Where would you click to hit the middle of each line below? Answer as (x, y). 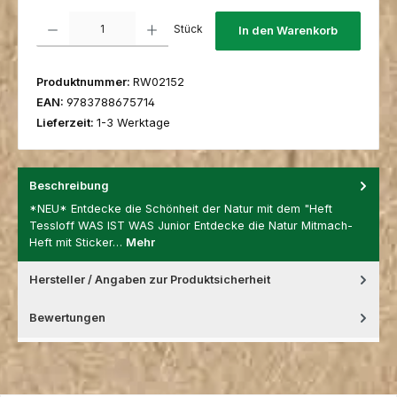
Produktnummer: (85, 82)
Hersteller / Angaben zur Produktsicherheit (150, 280)
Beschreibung (69, 185)
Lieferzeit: (66, 122)
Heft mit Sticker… (78, 243)
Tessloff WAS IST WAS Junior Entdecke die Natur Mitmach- (191, 226)
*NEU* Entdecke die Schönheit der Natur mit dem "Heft (181, 209)
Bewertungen (67, 318)
